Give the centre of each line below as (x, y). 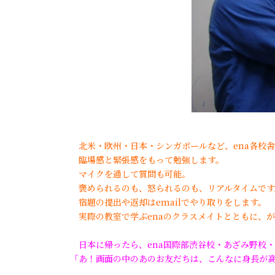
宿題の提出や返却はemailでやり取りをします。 (161, 202)
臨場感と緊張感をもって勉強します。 (138, 159)
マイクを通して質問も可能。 (122, 173)
